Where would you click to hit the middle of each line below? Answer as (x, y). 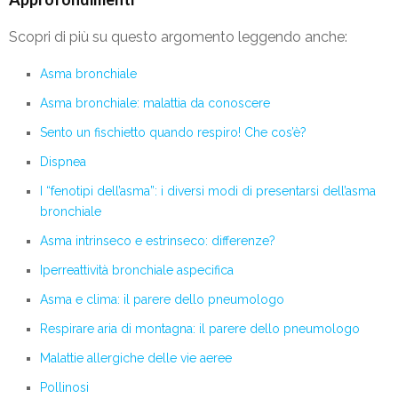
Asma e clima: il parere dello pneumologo (162, 300)
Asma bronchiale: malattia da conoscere (155, 103)
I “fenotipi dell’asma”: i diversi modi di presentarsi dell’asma (208, 191)
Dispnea (63, 162)
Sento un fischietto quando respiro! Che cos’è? (173, 133)
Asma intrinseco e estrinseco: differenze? (158, 241)
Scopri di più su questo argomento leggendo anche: (178, 37)
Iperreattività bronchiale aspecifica (137, 271)
